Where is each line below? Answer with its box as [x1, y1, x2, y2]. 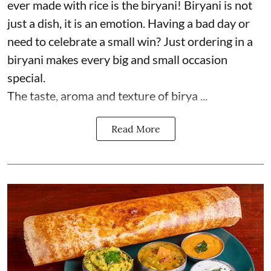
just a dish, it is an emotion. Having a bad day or [7, 15, 250, 30]
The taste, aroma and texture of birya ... [7, 88, 207, 103]
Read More [111, 122, 160, 135]
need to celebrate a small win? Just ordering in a [7, 33, 253, 48]
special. [7, 70, 45, 85]
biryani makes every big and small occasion [7, 51, 227, 67]
